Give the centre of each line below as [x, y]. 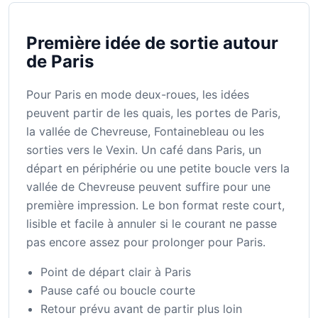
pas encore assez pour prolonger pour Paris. [146, 242]
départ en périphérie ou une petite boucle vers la [158, 169]
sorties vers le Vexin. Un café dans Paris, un [144, 150]
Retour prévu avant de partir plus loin [141, 309]
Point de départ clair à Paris [116, 272]
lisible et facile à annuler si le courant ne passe [152, 224]
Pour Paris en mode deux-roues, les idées [138, 95]
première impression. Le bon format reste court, [155, 205]
